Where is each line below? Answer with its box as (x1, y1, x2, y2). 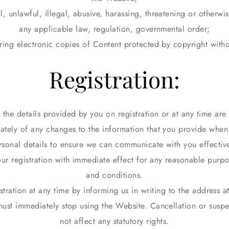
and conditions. (86, 169, 143, 181)
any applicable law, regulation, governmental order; (19, 23, 210, 35)
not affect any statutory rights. (60, 215, 169, 227)
